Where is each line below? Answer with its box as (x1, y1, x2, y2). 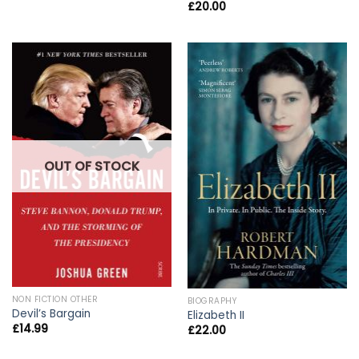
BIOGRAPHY (187, 295, 238, 308)
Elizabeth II (187, 308, 244, 324)
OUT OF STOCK (44, 157, 139, 176)
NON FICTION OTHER (11, 293, 99, 306)
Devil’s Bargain (11, 306, 91, 322)
